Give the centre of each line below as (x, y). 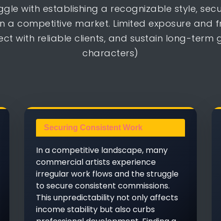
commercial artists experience (96, 162)
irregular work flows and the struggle (107, 174)
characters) (110, 53)
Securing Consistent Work (93, 128)
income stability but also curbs (95, 209)
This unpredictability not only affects (107, 198)
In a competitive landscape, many (102, 150)
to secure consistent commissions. (103, 186)
